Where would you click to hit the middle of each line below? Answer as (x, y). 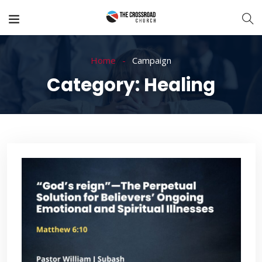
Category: (95, 85)
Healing (180, 85)
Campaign (152, 60)
